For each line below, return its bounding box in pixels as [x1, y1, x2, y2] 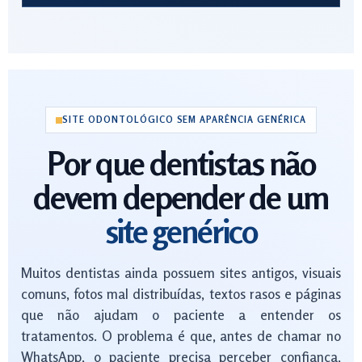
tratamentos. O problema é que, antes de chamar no [21, 327, 341, 344]
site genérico [104, 212, 258, 250]
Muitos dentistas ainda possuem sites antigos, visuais [21, 264, 341, 281]
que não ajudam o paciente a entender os [21, 306, 341, 323]
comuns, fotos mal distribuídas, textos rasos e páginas [21, 285, 341, 302]
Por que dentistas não [47, 144, 315, 183]
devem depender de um [32, 178, 330, 217]
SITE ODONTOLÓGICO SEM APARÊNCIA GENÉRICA [61, 114, 307, 125]
